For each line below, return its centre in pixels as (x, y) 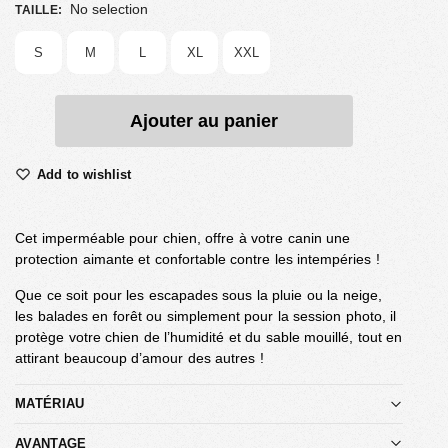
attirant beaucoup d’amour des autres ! (139, 357)
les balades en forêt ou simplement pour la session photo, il (205, 315)
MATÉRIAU (50, 404)
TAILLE (36, 9)
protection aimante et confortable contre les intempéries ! (197, 258)
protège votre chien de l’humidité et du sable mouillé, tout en (208, 336)
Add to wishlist (84, 174)
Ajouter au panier (204, 120)
